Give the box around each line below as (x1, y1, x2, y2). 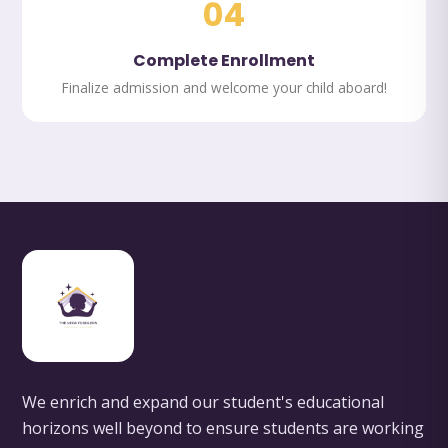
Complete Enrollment (133, 49, 315, 72)
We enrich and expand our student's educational (22, 391, 385, 413)
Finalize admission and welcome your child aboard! (61, 78, 387, 97)
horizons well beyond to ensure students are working (22, 417, 425, 439)
